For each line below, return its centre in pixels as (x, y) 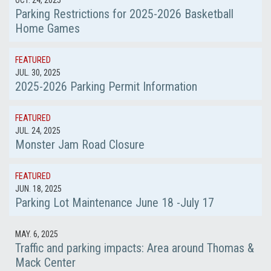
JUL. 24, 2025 (38, 131)
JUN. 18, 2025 (38, 189)
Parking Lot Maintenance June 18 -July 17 (115, 203)
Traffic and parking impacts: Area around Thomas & (135, 248)
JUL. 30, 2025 (38, 73)
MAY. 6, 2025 (37, 234)
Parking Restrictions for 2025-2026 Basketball (124, 14)
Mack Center (45, 263)
